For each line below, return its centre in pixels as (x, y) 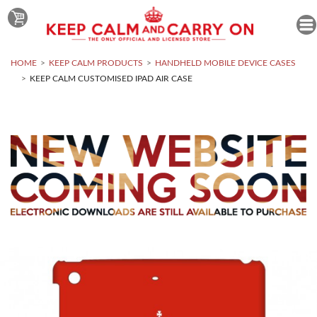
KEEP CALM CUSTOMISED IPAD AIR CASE (111, 79)
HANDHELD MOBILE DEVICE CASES (225, 63)
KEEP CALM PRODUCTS (96, 63)
